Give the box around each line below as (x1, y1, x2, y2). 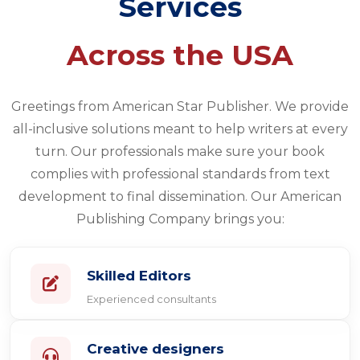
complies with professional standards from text (30, 166, 330, 182)
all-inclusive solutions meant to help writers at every (12, 121, 348, 137)
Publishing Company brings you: (76, 211, 284, 227)
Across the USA (67, 38, 293, 72)
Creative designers (87, 341, 224, 357)
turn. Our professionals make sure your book (35, 144, 325, 159)
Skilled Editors (87, 268, 191, 284)
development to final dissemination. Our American (18, 189, 342, 204)
